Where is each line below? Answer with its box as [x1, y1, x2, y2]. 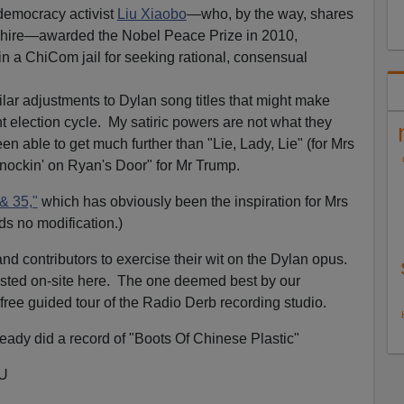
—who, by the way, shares [186, 6, 353, 23]
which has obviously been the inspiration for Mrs [37, 194, 348, 210]
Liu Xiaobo [116, 6, 187, 23]
